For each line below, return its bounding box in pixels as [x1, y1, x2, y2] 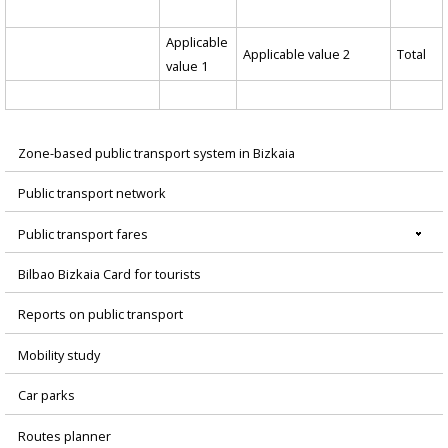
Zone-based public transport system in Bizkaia [17, 143, 295, 162]
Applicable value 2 [243, 45, 351, 64]
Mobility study [17, 345, 100, 364]
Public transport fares [17, 224, 148, 243]
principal [5, 200, 103, 230]
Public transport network [17, 184, 166, 203]
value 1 [166, 57, 209, 76]
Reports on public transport [17, 305, 183, 324]
